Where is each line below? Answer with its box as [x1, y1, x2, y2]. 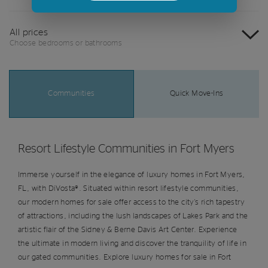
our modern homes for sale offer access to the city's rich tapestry [18, 198, 245, 206]
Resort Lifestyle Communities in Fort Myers [18, 142, 234, 155]
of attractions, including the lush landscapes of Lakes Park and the [18, 212, 248, 220]
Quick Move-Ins [169, 89, 224, 98]
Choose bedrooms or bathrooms [10, 39, 123, 47]
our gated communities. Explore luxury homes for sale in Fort [18, 253, 232, 261]
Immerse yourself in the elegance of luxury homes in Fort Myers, [18, 170, 245, 179]
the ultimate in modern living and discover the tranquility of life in [18, 239, 247, 248]
